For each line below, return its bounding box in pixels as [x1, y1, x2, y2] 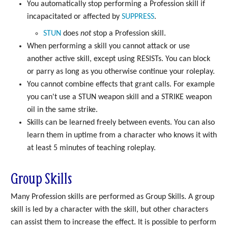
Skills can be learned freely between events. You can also [27, 119, 215, 127]
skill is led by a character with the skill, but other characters [11, 205, 208, 214]
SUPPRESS [122, 13, 154, 21]
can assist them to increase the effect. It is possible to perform [11, 218, 216, 226]
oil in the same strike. [27, 106, 98, 115]
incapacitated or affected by [27, 13, 122, 21]
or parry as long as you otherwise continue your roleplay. [27, 68, 215, 76]
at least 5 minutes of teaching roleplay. [27, 144, 156, 153]
